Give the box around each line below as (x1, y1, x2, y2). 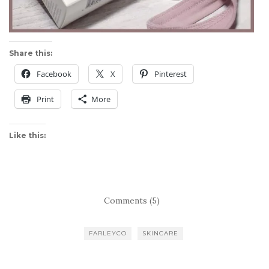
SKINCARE (142, 229, 178, 237)
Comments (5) (103, 195, 160, 206)
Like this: (9, 130, 46, 140)
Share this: (9, 48, 52, 58)
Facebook (37, 68, 71, 79)
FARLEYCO (88, 229, 127, 237)
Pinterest (154, 68, 187, 79)
